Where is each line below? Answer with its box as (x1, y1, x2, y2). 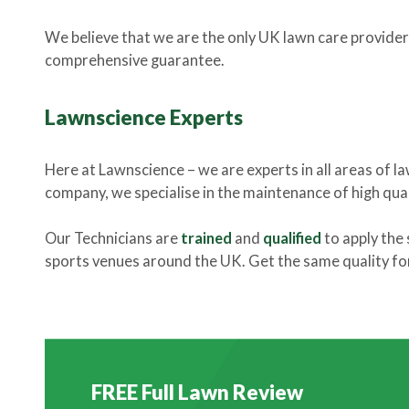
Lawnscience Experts (44, 105, 243, 130)
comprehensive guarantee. (44, 51, 225, 69)
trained (180, 229, 232, 247)
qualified (262, 229, 321, 247)
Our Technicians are (44, 229, 181, 247)
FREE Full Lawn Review (90, 380, 303, 404)
